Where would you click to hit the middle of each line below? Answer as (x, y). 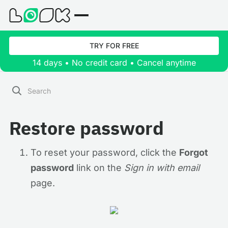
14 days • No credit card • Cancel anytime (114, 63)
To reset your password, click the (105, 152)
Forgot (194, 152)
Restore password (87, 128)
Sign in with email (162, 168)
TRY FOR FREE (114, 46)
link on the (99, 168)
